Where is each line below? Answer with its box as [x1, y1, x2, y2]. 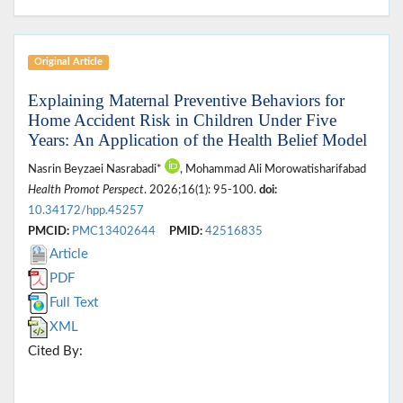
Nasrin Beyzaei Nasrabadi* [28, 164, 165, 175]
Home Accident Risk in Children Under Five [28, 111, 336, 130]
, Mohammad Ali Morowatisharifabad [180, 164, 366, 175]
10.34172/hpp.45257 [28, 205, 144, 217]
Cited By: [28, 345, 83, 359]
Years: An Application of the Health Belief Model [28, 130, 367, 150]
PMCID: [28, 226, 69, 237]
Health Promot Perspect [28, 184, 144, 196]
